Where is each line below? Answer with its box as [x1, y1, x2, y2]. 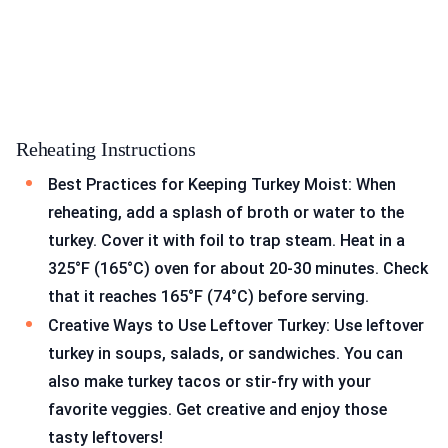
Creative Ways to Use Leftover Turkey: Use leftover [48, 316, 424, 336]
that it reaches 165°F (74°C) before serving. [48, 286, 369, 306]
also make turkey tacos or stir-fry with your [48, 372, 371, 392]
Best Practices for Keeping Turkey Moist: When [48, 174, 396, 194]
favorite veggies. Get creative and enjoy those [48, 400, 387, 420]
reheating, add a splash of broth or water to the [48, 202, 404, 222]
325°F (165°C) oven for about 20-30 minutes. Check [48, 258, 428, 278]
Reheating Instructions [16, 137, 196, 160]
